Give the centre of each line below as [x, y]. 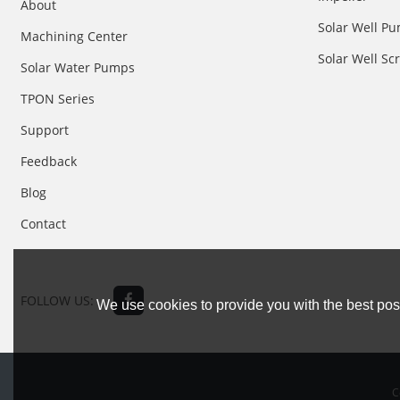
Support [45, 130]
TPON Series [58, 99]
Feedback [49, 162]
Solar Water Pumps [78, 68]
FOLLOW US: [58, 300]
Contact [44, 224]
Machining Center [75, 37]
